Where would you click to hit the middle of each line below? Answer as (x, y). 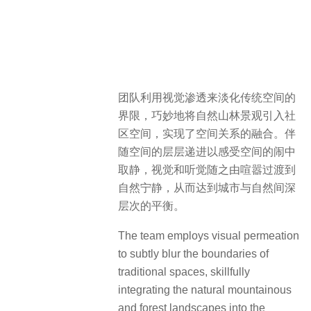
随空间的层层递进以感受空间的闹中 (207, 152)
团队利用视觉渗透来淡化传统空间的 (207, 98)
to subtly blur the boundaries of (193, 253)
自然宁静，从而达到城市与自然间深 (207, 188)
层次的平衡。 (151, 206)
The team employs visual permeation (209, 235)
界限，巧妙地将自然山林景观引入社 (207, 116)
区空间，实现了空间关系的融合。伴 (207, 134)
